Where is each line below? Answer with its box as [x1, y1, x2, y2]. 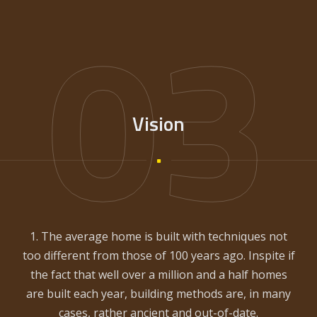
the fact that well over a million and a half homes [30, 267, 287, 283]
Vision [132, 108, 185, 139]
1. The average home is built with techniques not [30, 229, 287, 245]
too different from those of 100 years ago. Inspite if [22, 248, 295, 264]
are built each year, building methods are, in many [26, 286, 291, 302]
